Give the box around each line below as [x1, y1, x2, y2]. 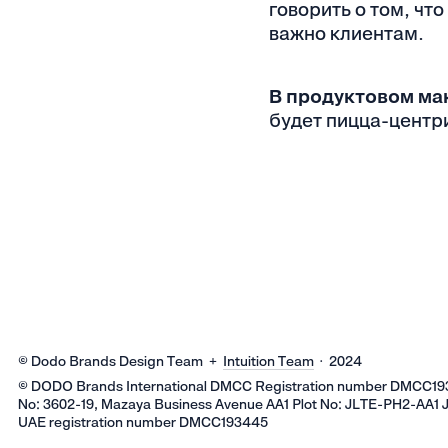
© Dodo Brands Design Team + [18, 352, 224, 369]
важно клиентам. [268, 23, 424, 46]
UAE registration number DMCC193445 [18, 414, 269, 431]
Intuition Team [223, 352, 315, 369]
